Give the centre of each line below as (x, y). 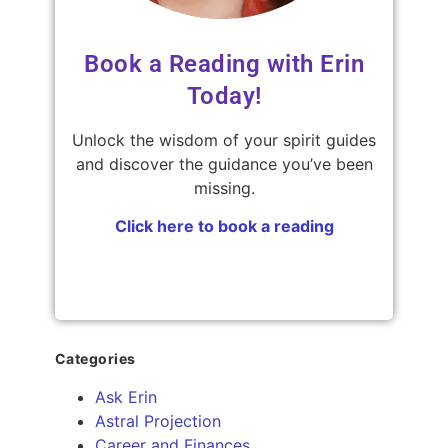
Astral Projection (157, 421)
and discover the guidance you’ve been (224, 163)
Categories (95, 359)
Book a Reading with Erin (224, 63)
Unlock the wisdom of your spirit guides (224, 139)
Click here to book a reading (224, 226)
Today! (224, 95)
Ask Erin (125, 397)
